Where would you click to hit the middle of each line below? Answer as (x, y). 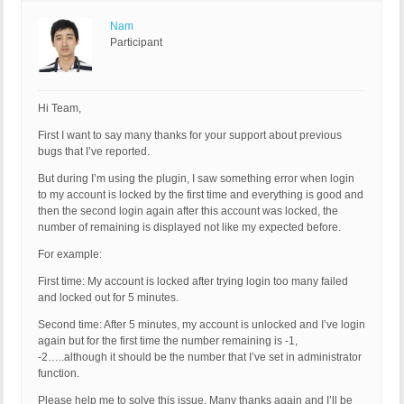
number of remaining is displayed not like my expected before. (189, 228)
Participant (136, 43)
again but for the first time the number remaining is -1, (168, 341)
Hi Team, (60, 109)
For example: (70, 255)
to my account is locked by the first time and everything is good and (201, 195)
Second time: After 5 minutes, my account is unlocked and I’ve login (202, 325)
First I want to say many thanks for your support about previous (190, 136)
